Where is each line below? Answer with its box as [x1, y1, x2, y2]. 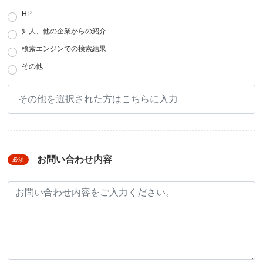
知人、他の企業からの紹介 [22, 27, 106, 36]
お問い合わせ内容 [37, 154, 112, 165]
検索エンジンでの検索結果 [22, 45, 106, 53]
